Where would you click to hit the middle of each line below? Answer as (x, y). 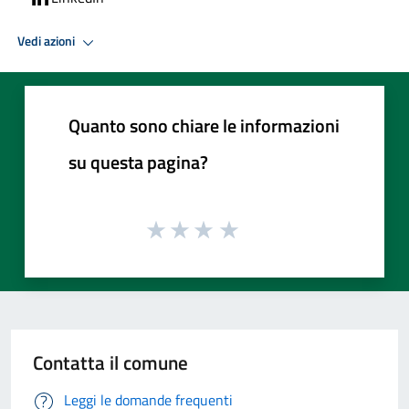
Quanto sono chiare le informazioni (204, 125)
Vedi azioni (47, 42)
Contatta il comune (110, 363)
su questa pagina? (138, 162)
